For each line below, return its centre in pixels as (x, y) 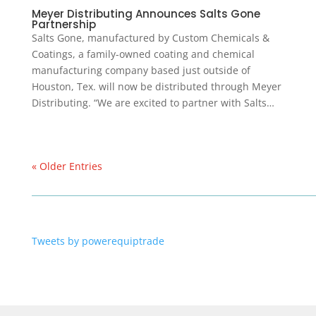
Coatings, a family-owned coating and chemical (143, 54)
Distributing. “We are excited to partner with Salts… (153, 103)
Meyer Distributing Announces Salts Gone (146, 14)
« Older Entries (67, 166)
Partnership (63, 25)
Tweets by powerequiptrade (98, 241)
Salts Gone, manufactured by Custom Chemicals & (150, 38)
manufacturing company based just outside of (141, 71)
